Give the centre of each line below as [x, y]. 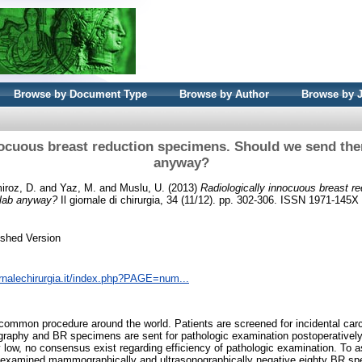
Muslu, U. [142, 187]
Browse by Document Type [80, 94]
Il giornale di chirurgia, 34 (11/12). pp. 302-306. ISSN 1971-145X [208, 200]
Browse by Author [224, 94]
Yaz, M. [78, 187]
